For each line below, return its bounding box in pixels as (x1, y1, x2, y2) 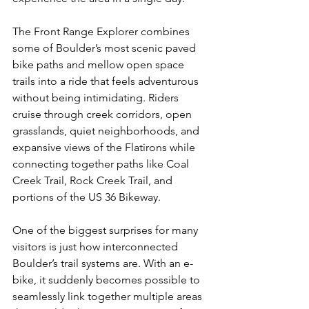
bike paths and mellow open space (12, 57, 187, 71)
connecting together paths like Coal (12, 157, 192, 170)
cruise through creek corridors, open (12, 107, 195, 121)
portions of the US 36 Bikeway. (12, 190, 161, 203)
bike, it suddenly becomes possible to (12, 272, 203, 286)
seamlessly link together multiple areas (12, 289, 205, 303)
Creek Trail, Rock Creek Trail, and (12, 173, 175, 187)
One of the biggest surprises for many (12, 223, 201, 237)
